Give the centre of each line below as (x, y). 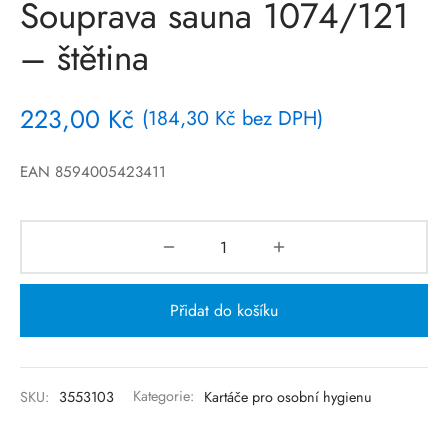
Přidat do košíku (224, 311)
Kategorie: (165, 396)
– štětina (84, 57)
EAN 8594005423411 (93, 172)
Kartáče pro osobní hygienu (288, 396)
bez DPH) (279, 118)
